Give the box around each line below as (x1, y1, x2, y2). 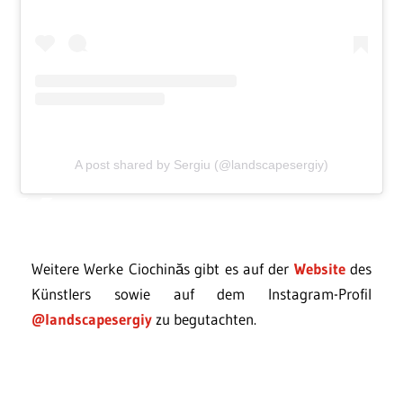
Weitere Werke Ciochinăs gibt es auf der (31, 259, 294, 279)
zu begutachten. (152, 309, 256, 329)
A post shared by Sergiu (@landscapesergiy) (75, 157, 328, 173)
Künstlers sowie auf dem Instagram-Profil (31, 284, 372, 304)
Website (293, 259, 345, 279)
